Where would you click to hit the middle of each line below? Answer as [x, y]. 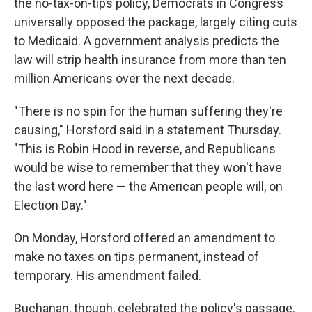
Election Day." [50, 205]
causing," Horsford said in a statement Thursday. [148, 130]
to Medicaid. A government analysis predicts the [147, 41]
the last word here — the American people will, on [148, 186]
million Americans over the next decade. [124, 78]
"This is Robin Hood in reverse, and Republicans [145, 149]
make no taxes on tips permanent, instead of [136, 257]
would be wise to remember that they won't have [148, 167]
